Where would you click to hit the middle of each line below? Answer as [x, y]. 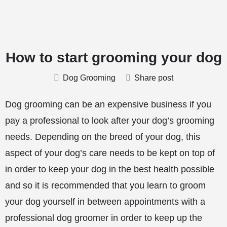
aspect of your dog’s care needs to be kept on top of [110, 153]
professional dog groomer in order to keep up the [104, 218]
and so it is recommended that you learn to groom [105, 185]
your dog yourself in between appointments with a [105, 202]
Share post [154, 78]
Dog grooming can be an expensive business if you [108, 104]
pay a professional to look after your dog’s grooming [110, 121]
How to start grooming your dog [113, 58]
